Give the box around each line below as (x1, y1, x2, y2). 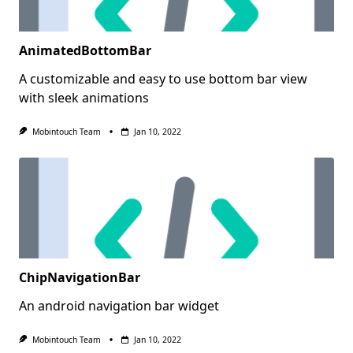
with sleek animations (19, 88, 149, 106)
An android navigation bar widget (19, 297, 219, 315)
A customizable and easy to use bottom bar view (19, 69, 307, 87)
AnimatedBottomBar (19, 41, 151, 59)
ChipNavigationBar (19, 269, 140, 287)
